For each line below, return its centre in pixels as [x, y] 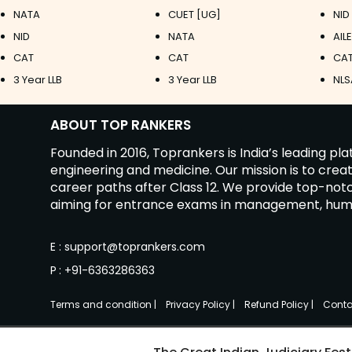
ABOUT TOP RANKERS [121, 125]
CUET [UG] [194, 15]
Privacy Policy [199, 305]
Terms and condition [102, 305]
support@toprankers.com [135, 247]
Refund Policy [278, 305]
